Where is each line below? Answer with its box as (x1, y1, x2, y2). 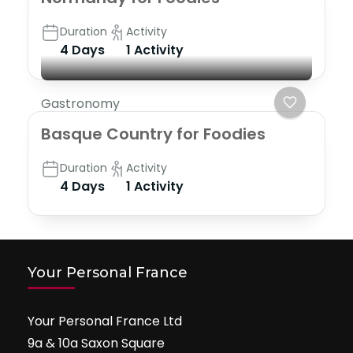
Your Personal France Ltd (28, 311, 182, 330)
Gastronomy (41, 94, 120, 113)
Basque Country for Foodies (41, 122, 266, 145)
